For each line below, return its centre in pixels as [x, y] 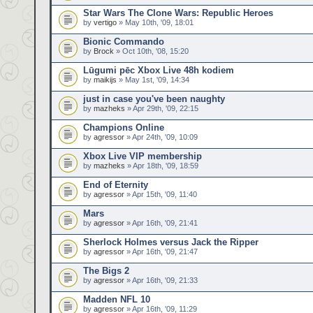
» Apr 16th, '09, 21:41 [161, 223]
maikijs [105, 80]
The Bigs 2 [106, 271]
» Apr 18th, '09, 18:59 [162, 166]
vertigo [105, 22]
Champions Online [124, 128]
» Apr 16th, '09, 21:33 [161, 280]
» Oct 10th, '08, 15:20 [151, 51]
